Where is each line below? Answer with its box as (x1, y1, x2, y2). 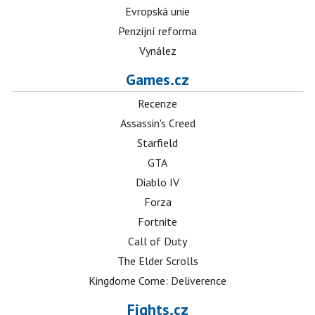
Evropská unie (125, 4, 190, 18)
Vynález (139, 44, 176, 58)
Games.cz (126, 70, 189, 89)
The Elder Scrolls (117, 254, 198, 268)
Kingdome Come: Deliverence (89, 274, 226, 288)
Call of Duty (128, 234, 187, 248)
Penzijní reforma (118, 24, 197, 38)
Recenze (138, 96, 177, 110)
